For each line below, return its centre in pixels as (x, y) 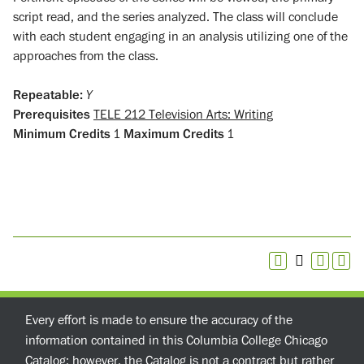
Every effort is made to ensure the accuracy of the (159, 320)
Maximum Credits (174, 134)
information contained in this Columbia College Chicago (176, 340)
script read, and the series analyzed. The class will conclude (175, 17)
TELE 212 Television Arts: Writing (183, 114)
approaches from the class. (86, 56)
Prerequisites (52, 114)
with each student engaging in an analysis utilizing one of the (180, 36)
